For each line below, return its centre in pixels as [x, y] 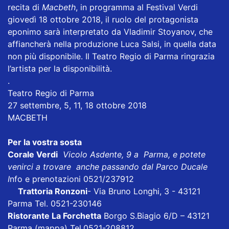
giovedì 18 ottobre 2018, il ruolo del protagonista [103, 20]
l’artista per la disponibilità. [60, 69]
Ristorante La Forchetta [54, 216]
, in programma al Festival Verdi [137, 7]
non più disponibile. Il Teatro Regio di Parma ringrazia [111, 56]
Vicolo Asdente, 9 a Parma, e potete [135, 155]
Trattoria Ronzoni [48, 191]
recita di [25, 7]
